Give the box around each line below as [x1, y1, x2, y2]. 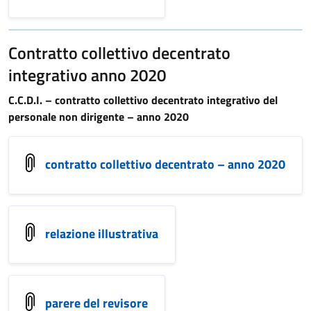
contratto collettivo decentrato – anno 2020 [45, 154, 285, 174]
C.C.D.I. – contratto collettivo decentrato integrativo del [8, 92, 278, 108]
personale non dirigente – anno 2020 [8, 108, 189, 125]
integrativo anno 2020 [8, 62, 166, 87]
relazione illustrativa [45, 224, 158, 243]
